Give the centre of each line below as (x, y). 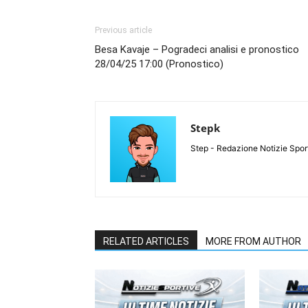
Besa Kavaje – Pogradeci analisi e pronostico (197, 49)
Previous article (123, 30)
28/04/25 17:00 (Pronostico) (159, 64)
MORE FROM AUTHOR (253, 241)
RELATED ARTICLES (146, 241)
